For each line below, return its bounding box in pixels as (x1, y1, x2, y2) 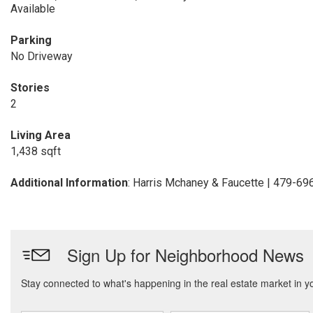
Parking (10, 34, 52, 47)
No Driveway (10, 50, 73, 63)
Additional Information (10, 176, 128, 189)
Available (10, 2, 55, 15)
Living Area (10, 129, 71, 142)
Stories (10, 81, 50, 94)
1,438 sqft (10, 145, 61, 158)
